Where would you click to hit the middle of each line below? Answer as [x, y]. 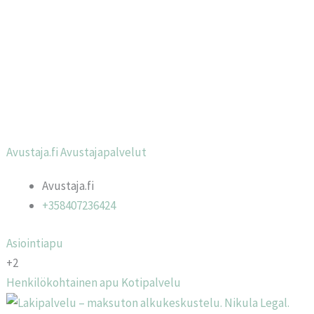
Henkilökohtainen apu [63, 282]
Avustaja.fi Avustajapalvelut [77, 152]
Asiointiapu [35, 243]
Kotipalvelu [151, 282]
